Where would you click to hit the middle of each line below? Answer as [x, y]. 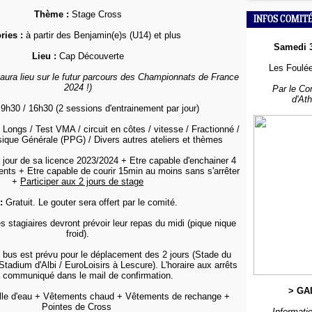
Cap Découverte [90, 56]
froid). [78, 234]
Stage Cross [95, 14]
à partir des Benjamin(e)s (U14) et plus [103, 35]
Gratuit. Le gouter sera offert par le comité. [90, 202]
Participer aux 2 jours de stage [82, 181]
